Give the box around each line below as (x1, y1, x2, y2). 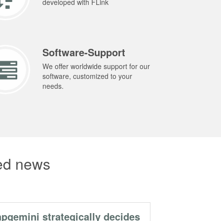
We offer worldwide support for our (42, 61, 150, 72)
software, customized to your (42, 71, 133, 81)
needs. (42, 81, 64, 91)
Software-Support (42, 45, 126, 60)
